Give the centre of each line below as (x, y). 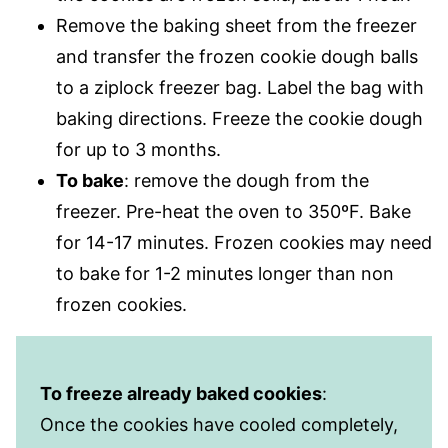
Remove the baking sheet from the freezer (236, 26)
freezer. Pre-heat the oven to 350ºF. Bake (233, 212)
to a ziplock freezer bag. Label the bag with (240, 88)
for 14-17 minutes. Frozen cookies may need (244, 243)
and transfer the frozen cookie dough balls (237, 57)
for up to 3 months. (138, 150)
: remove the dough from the (246, 181)
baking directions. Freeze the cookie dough (239, 119)
